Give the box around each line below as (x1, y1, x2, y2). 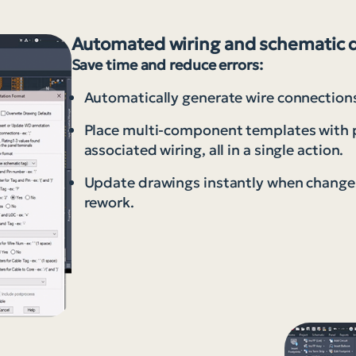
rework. (83, 193, 134, 211)
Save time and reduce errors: (71, 56, 263, 74)
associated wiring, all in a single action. (83, 141, 344, 159)
